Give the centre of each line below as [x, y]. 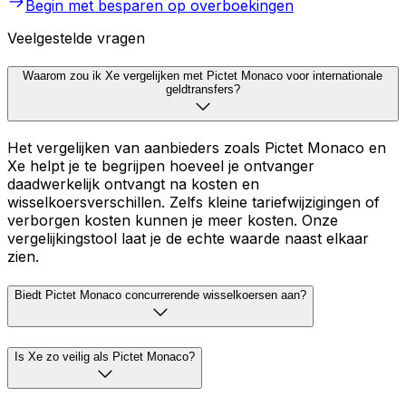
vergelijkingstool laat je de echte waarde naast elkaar [188, 239]
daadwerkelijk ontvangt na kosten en [133, 184]
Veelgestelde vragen [76, 38]
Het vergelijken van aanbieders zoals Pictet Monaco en [197, 148]
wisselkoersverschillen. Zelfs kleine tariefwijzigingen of [193, 203]
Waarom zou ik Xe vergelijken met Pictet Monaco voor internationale [203, 76]
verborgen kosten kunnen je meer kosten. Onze [173, 221]
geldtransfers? [203, 90]
